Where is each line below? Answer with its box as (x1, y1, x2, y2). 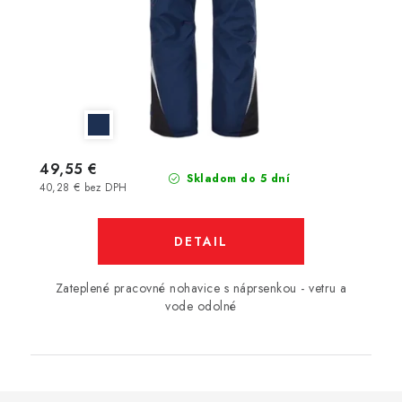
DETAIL (174, 232, 228, 250)
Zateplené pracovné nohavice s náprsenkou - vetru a (55, 278, 347, 297)
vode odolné (165, 296, 237, 315)
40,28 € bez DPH (39, 179, 127, 195)
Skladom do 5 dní (182, 170, 290, 187)
